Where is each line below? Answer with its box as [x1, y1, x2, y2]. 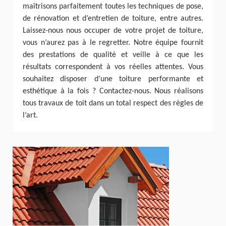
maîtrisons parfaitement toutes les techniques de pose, [23, 3, 203, 11]
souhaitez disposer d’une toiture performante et [23, 75, 203, 83]
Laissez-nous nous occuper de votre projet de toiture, [23, 27, 203, 35]
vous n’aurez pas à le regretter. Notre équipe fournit [23, 39, 203, 47]
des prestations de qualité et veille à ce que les [23, 51, 203, 59]
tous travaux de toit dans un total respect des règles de [23, 99, 203, 107]
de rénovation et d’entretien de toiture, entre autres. [23, 15, 203, 23]
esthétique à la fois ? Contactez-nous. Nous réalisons [23, 87, 203, 95]
